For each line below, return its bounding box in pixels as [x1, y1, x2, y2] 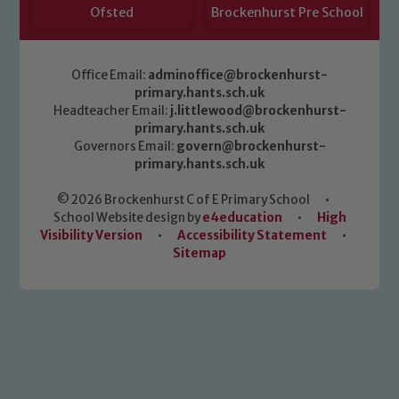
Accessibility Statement [176, 228, 327, 244]
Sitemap [173, 246, 226, 262]
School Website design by [53, 210, 202, 226]
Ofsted [90, 4, 134, 21]
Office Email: [71, 68, 148, 84]
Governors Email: [73, 139, 176, 155]
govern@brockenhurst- [175, 139, 326, 155]
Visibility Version [39, 228, 142, 244]
